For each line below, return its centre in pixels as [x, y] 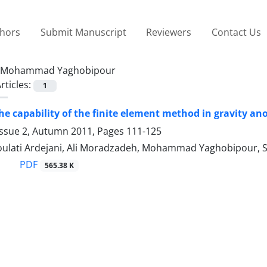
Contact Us [236, 32]
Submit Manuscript [83, 32]
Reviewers [169, 32]
